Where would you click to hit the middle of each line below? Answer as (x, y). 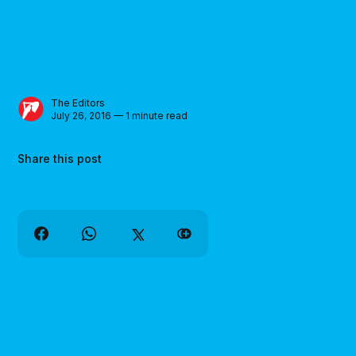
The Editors (78, 103)
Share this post (60, 159)
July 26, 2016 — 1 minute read (120, 115)
